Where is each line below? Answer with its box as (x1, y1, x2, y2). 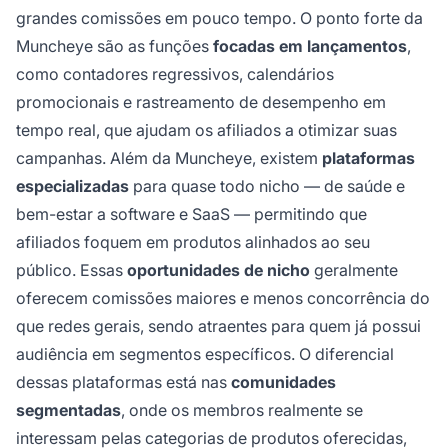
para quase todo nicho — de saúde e (129, 176, 405, 197)
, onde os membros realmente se (121, 400, 363, 421)
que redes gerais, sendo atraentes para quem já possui (16, 316, 421, 337)
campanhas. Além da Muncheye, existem (16, 148, 322, 169)
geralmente (310, 260, 398, 281)
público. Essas (16, 260, 127, 281)
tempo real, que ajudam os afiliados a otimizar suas (16, 120, 397, 141)
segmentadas (16, 400, 121, 421)
